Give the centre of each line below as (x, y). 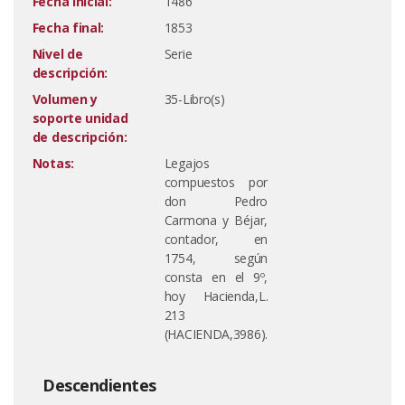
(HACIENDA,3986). (216, 334)
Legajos (187, 163)
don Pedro (216, 201)
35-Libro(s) (194, 99)
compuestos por (216, 182)
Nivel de (57, 54)
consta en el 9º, (216, 277)
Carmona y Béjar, (216, 220)
